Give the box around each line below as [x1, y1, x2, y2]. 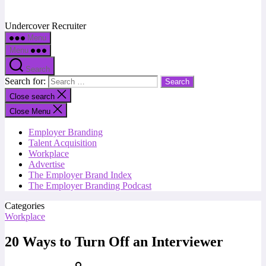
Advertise [28, 159, 65, 169]
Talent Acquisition [28, 138, 97, 148]
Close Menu [9, 107, 50, 116]
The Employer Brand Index [28, 170, 132, 180]
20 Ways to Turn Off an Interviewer [5, 233, 223, 249]
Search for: [5, 76, 48, 86]
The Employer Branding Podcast [28, 180, 151, 191]
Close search [9, 92, 57, 101]
